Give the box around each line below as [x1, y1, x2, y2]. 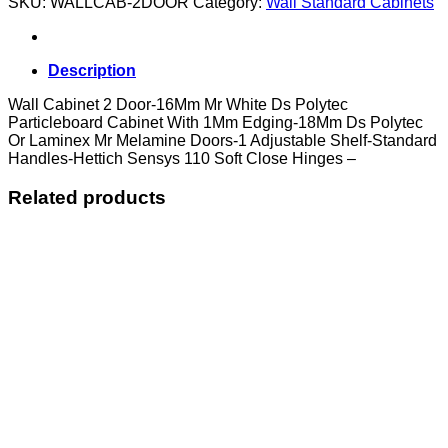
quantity [31, 20, 87, 38]
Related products [8, 186, 166, 208]
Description [48, 61, 136, 79]
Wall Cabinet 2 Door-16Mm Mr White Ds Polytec [8, 95, 348, 113]
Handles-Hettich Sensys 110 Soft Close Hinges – [8, 149, 356, 167]
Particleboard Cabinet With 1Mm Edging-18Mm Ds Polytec [8, 113, 423, 131]
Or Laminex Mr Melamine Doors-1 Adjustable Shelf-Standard [8, 131, 437, 149]
